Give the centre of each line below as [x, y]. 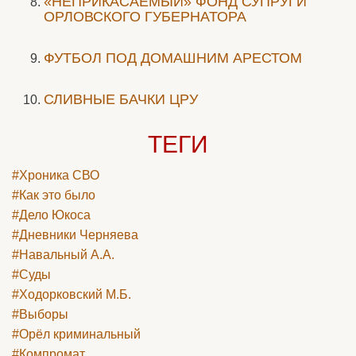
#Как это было [54, 195]
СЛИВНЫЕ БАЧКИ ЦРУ [121, 100]
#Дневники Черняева [75, 235]
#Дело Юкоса [51, 215]
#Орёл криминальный [76, 335]
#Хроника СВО [56, 176]
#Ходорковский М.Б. [72, 295]
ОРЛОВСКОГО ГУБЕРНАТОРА [145, 17]
